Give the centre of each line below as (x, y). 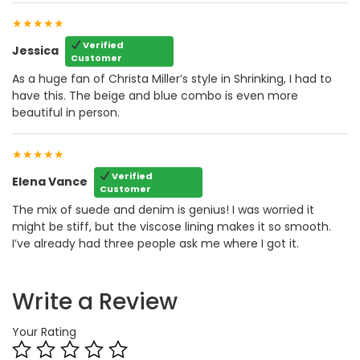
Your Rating (44, 332)
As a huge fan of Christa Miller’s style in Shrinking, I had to (172, 78)
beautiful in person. (66, 112)
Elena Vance (50, 182)
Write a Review (95, 301)
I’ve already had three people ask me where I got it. (155, 243)
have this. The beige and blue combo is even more (155, 95)
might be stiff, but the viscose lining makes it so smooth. (172, 226)
